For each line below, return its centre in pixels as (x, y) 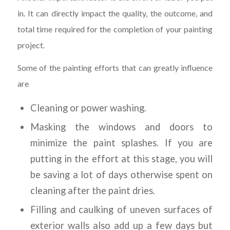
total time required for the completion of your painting (115, 29)
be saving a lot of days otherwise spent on (121, 175)
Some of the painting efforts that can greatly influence (115, 68)
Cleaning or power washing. (88, 108)
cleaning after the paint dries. (92, 191)
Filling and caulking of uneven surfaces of (121, 210)
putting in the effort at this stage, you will (121, 159)
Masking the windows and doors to (121, 127)
